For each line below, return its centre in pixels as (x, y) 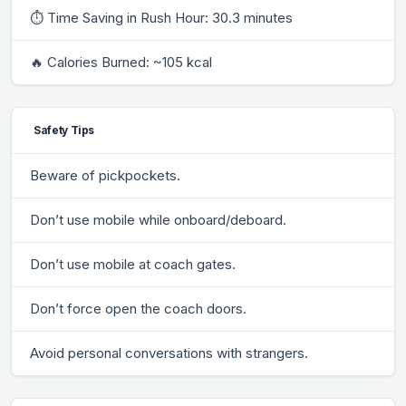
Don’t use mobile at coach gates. (133, 264)
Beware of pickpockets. (105, 175)
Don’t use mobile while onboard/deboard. (158, 219)
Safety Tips (64, 130)
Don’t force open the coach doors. (138, 308)
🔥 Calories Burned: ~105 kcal (121, 62)
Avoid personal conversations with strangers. (169, 353)
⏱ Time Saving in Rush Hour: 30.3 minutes (161, 17)
